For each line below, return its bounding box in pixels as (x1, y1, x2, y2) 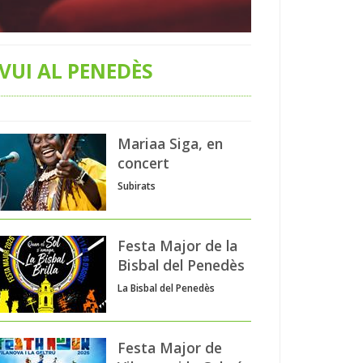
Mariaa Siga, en (117, 133, 223, 153)
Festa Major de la (117, 235, 237, 255)
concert (117, 152, 169, 173)
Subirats (117, 178, 156, 193)
